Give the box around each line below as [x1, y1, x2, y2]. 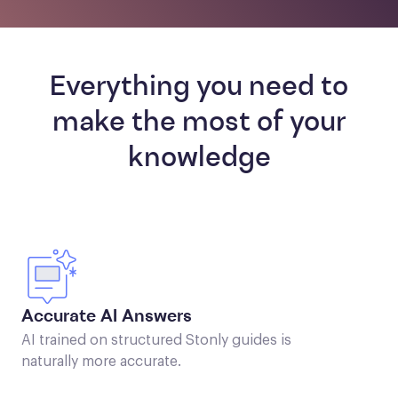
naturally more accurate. [21, 354, 181, 370]
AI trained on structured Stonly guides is [21, 333, 291, 348]
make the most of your [52, 109, 346, 139]
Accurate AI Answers [21, 308, 192, 327]
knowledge [127, 145, 271, 174]
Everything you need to [50, 74, 348, 103]
